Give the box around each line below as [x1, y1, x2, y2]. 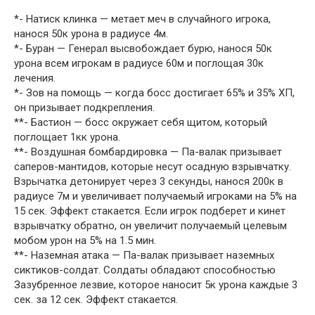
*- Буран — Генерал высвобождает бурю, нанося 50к [14, 42, 272, 55]
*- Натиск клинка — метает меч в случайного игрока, [14, 13, 271, 25]
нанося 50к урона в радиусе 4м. [14, 27, 168, 40]
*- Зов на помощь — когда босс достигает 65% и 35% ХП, [14, 86, 295, 99]
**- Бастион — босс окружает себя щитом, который [14, 116, 267, 129]
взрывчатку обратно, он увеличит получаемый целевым [14, 219, 287, 232]
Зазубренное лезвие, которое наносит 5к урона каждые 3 [14, 278, 297, 291]
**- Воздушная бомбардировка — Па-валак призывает [14, 146, 282, 158]
